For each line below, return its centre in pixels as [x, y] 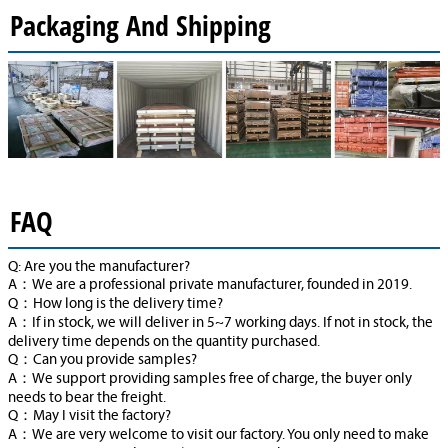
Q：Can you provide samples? [102, 361]
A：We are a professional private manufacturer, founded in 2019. [210, 286]
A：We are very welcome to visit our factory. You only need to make [218, 436]
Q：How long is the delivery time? [115, 305]
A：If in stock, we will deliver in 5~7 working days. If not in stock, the [220, 324]
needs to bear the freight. [87, 399]
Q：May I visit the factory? [89, 417]
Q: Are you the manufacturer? [99, 268]
